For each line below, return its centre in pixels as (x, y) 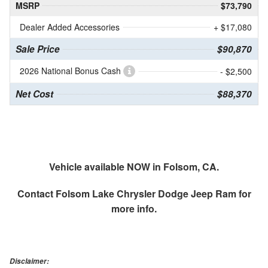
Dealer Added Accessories (70, 27)
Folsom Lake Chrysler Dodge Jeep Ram (146, 194)
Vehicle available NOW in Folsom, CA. (134, 167)
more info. (134, 209)
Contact (36, 194)
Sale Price (38, 49)
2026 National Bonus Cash (71, 71)
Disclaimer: (29, 261)
